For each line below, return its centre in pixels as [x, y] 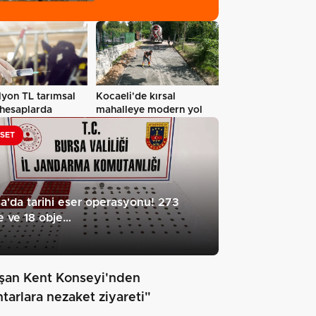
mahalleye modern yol [149, 110]
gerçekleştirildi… [138, 12]
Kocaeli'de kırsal [136, 97]
